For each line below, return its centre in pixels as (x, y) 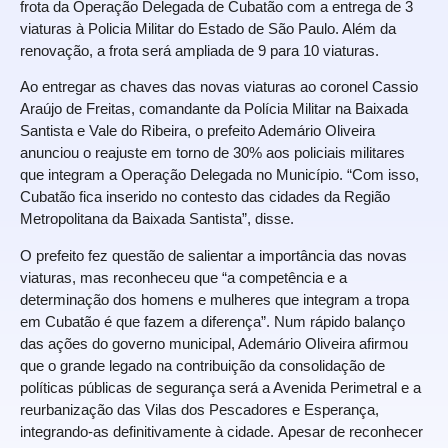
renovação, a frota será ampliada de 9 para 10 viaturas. (199, 50)
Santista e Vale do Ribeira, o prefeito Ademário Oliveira (197, 131)
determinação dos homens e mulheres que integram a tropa (214, 299)
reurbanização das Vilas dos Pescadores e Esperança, (199, 409)
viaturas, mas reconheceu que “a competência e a (183, 277)
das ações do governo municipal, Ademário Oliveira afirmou (214, 343)
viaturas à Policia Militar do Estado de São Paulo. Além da (208, 28)
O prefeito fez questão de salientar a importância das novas (213, 255)
